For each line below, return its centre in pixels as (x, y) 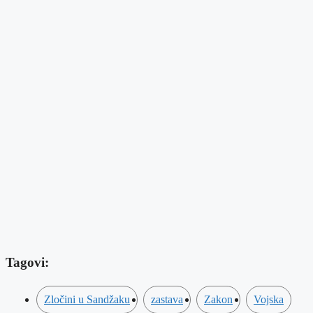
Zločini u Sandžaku (87, 300)
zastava (167, 300)
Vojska (269, 300)
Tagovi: (27, 262)
